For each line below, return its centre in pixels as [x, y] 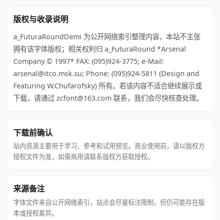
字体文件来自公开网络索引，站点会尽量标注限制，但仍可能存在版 [109, 202]
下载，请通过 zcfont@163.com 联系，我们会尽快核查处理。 [108, 98]
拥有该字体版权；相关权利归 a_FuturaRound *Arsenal [100, 49]
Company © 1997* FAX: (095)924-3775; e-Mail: [89, 61]
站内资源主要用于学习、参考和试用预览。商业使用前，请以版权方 [109, 146]
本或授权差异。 [36, 213]
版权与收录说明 [41, 19]
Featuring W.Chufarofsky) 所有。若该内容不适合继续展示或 [108, 86]
